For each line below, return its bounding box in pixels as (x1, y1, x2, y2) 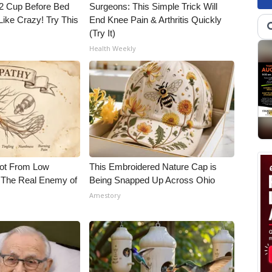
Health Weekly (89, 44, 137, 53)
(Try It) (89, 28, 116, 38)
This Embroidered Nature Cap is (89, 161, 217, 172)
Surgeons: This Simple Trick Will (89, 1, 218, 12)
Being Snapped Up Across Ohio (89, 175, 216, 185)
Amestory (89, 191, 121, 200)
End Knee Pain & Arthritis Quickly (89, 15, 222, 25)
